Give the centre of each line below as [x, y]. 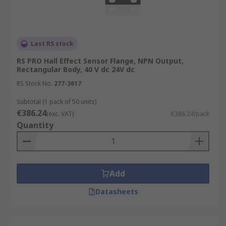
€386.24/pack [190, 114]
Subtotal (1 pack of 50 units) [56, 102]
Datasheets [117, 191]
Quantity [35, 125]
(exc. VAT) [60, 114]
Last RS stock [52, 44]
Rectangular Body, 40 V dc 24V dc [76, 69]
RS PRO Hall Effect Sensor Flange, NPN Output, [100, 61]
